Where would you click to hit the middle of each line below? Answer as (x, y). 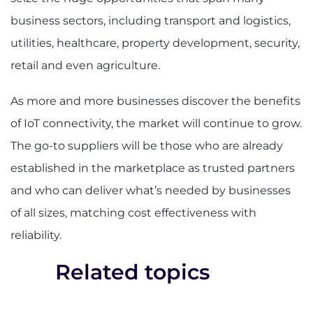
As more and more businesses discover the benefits (155, 101)
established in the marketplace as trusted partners (153, 168)
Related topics (132, 272)
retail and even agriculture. (85, 65)
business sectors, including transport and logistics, (151, 20)
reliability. (36, 235)
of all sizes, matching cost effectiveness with (133, 212)
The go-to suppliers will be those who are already (147, 145)
